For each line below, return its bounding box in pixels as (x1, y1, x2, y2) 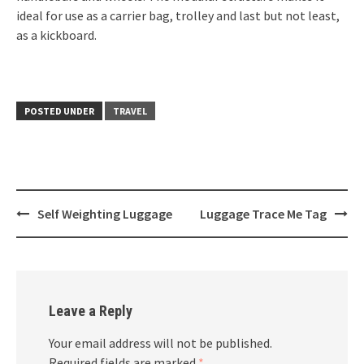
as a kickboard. (16, 27, 97, 43)
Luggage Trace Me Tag (200, 206, 327, 222)
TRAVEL (113, 105, 147, 117)
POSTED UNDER (24, 105, 94, 117)
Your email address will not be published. (49, 335, 272, 351)
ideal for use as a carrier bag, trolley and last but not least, (16, 7, 340, 24)
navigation (15, 223, 96, 246)
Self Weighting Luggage (37, 206, 172, 222)
